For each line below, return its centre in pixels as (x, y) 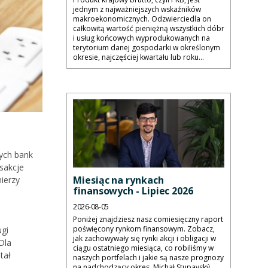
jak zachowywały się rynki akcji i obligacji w (144, 239)
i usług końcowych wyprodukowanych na (141, 38)
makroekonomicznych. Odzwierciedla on (142, 19)
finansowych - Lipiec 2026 (133, 191)
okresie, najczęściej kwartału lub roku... (138, 57)
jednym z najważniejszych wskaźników (137, 9)
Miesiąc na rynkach (118, 180)
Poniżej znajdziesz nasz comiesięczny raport (148, 220)
